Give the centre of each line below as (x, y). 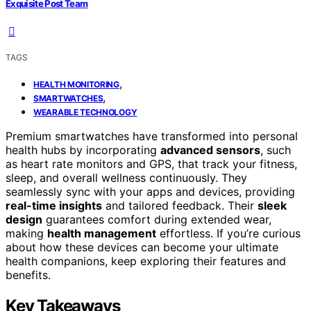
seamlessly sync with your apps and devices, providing (150, 191)
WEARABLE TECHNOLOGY (85, 112)
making (26, 233)
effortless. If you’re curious (228, 233)
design (24, 219)
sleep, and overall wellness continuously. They (126, 177)
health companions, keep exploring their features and (146, 261)
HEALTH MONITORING (76, 84)
